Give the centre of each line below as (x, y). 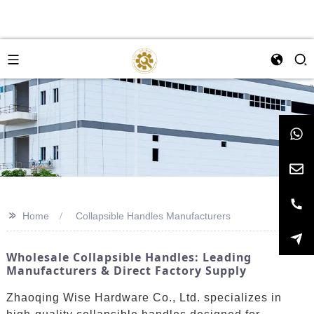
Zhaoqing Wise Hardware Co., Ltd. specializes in (144, 297)
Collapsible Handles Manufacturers (153, 216)
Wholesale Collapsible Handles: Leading (129, 257)
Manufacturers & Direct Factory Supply (126, 271)
